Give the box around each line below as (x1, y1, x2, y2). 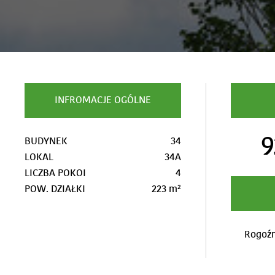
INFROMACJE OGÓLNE (55, 93, 151, 107)
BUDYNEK (25, 134, 68, 148)
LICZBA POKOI (25, 166, 87, 180)
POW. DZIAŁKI (25, 182, 86, 196)
